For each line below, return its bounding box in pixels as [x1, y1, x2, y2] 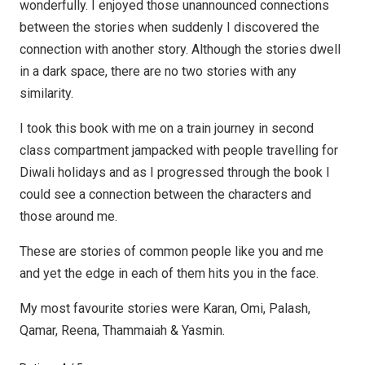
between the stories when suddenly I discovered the [20, 20, 319, 35]
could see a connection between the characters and [20, 187, 311, 202]
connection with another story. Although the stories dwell [20, 42, 341, 57]
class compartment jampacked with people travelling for [20, 143, 338, 158]
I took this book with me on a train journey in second [20, 121, 314, 136]
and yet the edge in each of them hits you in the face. [20, 266, 319, 281]
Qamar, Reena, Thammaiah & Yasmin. [20, 323, 225, 338]
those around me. [20, 209, 117, 224]
